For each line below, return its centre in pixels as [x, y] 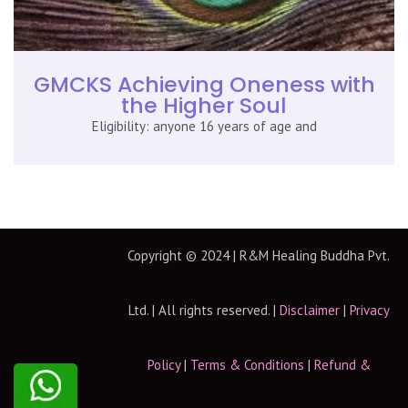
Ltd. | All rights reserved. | [204, 310]
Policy [163, 364]
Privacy [369, 310]
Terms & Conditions [247, 364]
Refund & [342, 364]
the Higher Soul [204, 105]
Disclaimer [309, 310]
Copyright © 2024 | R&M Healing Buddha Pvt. [259, 255]
